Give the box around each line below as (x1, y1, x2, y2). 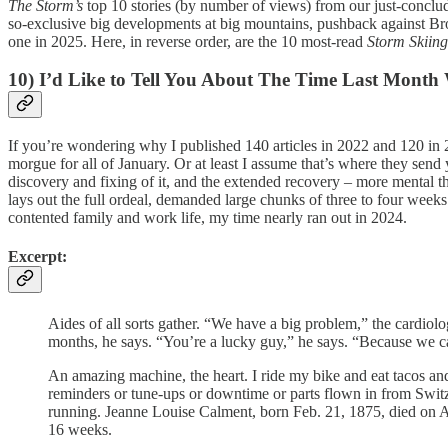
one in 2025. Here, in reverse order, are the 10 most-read (8, 32, 367, 50)
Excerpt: (8, 248, 67, 266)
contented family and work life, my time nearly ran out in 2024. (8, 208, 407, 226)
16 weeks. (48, 420, 112, 438)
